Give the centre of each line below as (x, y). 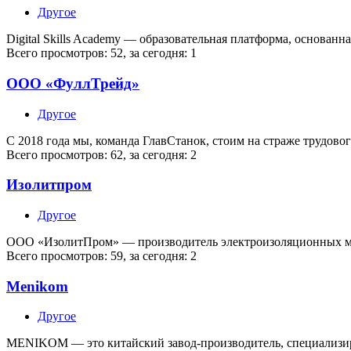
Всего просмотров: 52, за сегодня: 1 (101, 53)
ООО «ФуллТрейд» (73, 83)
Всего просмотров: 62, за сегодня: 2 (101, 154)
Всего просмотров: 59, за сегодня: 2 (101, 256)
